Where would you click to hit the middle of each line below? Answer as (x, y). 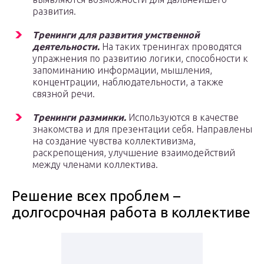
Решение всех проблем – (96, 196)
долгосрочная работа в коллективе (131, 213)
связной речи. (64, 94)
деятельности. (66, 47)
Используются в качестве (182, 118)
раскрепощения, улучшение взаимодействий (134, 153)
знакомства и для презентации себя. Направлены (142, 129)
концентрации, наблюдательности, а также (128, 82)
